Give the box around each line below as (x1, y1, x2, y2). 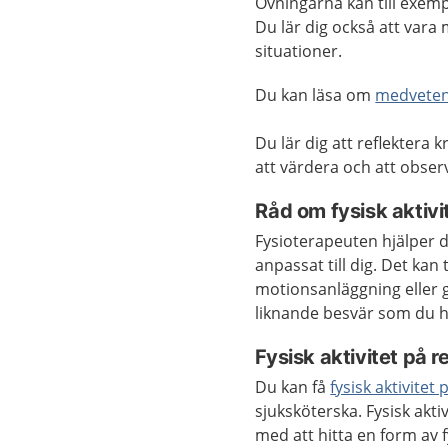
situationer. (255, 40, 343, 62)
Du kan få (255, 376, 331, 398)
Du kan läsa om (255, 84, 376, 106)
